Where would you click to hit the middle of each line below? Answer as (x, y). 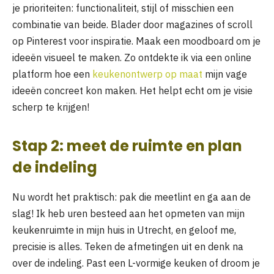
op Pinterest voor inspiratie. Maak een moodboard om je (136, 41)
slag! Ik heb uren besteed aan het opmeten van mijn (128, 213)
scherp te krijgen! (51, 107)
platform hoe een (52, 74)
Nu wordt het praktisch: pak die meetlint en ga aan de (131, 197)
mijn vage (225, 74)
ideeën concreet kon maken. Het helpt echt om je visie (132, 90)
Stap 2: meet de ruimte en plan (127, 146)
